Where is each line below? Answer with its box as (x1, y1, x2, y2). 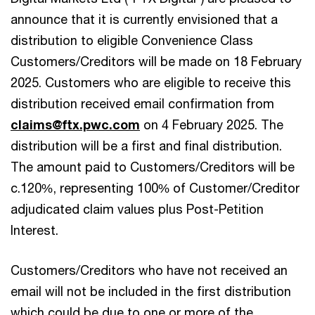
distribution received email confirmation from (11, 95, 274, 111)
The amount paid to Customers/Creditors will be (11, 158, 295, 174)
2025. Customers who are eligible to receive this (11, 74, 291, 90)
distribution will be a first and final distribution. (11, 137, 282, 153)
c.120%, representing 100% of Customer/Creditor (11, 179, 300, 195)
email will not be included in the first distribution (11, 283, 291, 299)
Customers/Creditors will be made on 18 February (11, 53, 302, 69)
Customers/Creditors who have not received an (11, 262, 288, 278)
